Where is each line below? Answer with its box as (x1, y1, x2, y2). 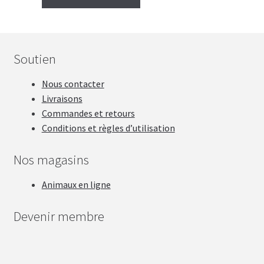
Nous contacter (41, 78, 104, 90)
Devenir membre (13, 207, 104, 225)
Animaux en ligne (41, 179, 111, 191)
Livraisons (41, 93, 82, 105)
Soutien (13, 51, 56, 67)
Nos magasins (13, 151, 89, 168)
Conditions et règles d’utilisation (41, 122, 175, 134)
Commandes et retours (41, 107, 135, 120)
